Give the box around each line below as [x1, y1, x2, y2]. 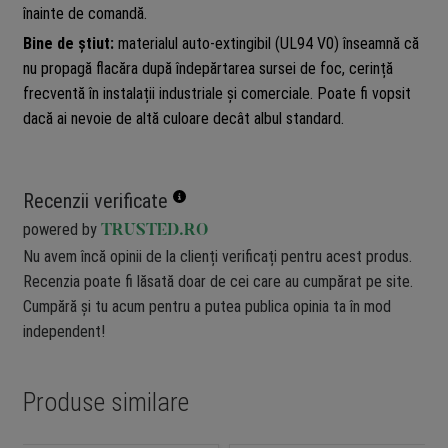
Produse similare [22, 386, 189, 417]
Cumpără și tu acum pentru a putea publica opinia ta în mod [22, 296, 391, 316]
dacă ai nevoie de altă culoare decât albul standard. [22, 108, 344, 128]
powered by [22, 219, 101, 239]
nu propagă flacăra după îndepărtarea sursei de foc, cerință [22, 58, 393, 78]
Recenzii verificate [22, 188, 173, 213]
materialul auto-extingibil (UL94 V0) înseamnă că [113, 33, 419, 53]
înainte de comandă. [22, 4, 147, 24]
